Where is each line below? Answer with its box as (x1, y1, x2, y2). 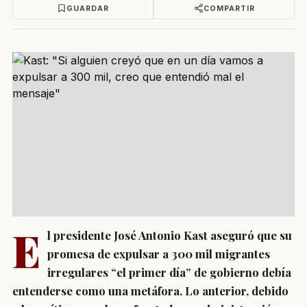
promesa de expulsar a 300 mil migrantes (47, 246, 270, 261)
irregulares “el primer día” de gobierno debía (47, 265, 291, 280)
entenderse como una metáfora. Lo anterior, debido (12, 283, 288, 298)
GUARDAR (66, 3, 109, 13)
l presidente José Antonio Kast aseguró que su (47, 228, 292, 243)
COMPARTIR (203, 3, 255, 13)
